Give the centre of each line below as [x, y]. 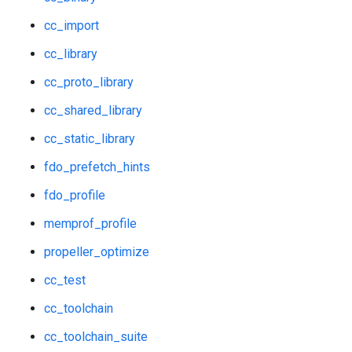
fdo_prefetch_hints [97, 167]
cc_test [65, 280]
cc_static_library [90, 139]
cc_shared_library [93, 110]
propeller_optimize [97, 252]
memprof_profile [90, 224]
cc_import [71, 26]
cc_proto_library [89, 82]
